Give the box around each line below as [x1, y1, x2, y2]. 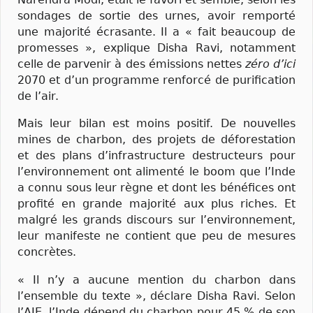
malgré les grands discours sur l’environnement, [17, 213, 296, 227]
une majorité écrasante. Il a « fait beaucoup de [17, 25, 296, 39]
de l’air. [17, 89, 59, 103]
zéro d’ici [245, 57, 296, 71]
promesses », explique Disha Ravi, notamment [17, 41, 296, 55]
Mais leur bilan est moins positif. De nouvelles [17, 117, 296, 131]
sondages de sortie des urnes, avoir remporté [17, 9, 296, 23]
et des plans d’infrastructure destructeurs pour [17, 149, 296, 163]
